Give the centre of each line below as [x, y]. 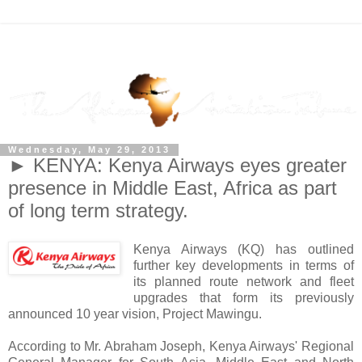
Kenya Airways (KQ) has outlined [243, 250]
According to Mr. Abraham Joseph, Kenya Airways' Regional [181, 347]
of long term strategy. [98, 211]
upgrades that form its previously [243, 298]
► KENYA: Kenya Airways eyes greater [177, 166]
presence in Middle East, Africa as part [173, 188]
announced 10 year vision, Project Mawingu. [135, 314]
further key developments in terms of [243, 266]
